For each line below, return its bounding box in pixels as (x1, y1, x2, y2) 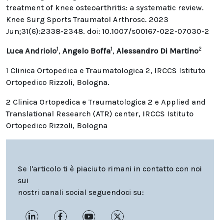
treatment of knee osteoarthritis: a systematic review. (6, 2, 204, 12)
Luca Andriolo (6, 46, 56, 55)
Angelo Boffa (62, 46, 110, 55)
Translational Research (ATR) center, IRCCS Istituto (6, 109, 193, 118)
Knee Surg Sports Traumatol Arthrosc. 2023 (6, 14, 168, 24)
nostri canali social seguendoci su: (18, 187, 144, 197)
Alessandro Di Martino (116, 46, 198, 55)
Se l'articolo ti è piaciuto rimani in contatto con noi (18, 164, 202, 173)
